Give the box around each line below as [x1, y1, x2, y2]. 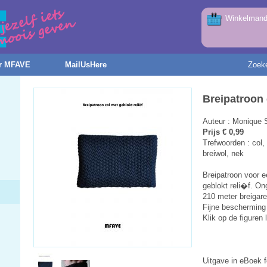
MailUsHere [65, 60, 107, 69]
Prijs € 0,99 [203, 128, 244, 136]
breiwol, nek [203, 149, 244, 158]
